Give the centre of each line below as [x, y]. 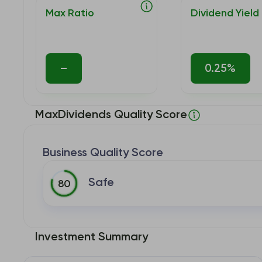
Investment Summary [92, 237]
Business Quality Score [103, 153]
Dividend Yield [225, 14]
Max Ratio [70, 14]
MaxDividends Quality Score [111, 115]
